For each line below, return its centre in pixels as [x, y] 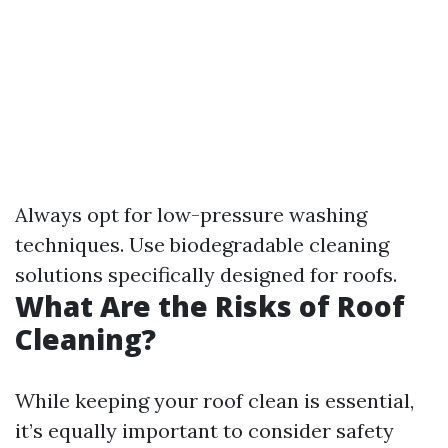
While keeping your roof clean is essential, [214, 401]
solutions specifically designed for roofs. [206, 275]
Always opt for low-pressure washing [191, 215]
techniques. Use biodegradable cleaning [202, 245]
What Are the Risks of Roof [210, 306]
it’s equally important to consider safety [204, 431]
